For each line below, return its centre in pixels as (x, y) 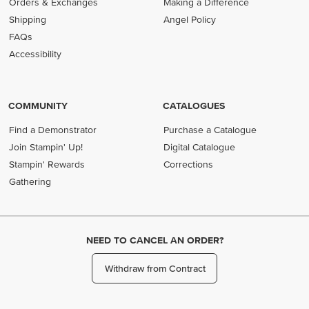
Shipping (28, 19)
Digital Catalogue (200, 147)
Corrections (189, 164)
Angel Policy (190, 19)
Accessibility (36, 54)
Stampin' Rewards (47, 164)
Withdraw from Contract (155, 268)
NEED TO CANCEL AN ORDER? (154, 240)
